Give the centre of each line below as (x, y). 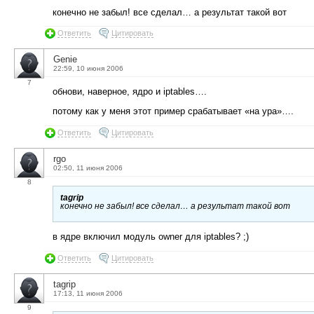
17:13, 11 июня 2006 (88, 293)
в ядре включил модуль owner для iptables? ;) (151, 236)
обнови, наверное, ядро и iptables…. (130, 92)
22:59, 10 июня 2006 (88, 69)
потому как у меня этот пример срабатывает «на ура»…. (173, 111)
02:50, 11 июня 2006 (88, 168)
